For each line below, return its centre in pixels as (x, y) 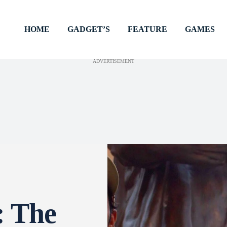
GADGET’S (88, 29)
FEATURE (147, 29)
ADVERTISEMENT (113, 61)
